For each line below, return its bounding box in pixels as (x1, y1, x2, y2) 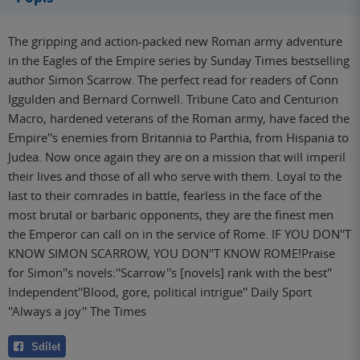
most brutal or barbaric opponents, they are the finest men (8, 206, 333, 223)
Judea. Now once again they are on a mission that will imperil (8, 148, 346, 165)
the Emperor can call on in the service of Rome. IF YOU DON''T (8, 225, 351, 242)
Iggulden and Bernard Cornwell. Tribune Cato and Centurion (8, 90, 338, 107)
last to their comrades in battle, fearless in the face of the (8, 186, 321, 203)
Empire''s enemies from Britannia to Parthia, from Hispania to (8, 129, 349, 145)
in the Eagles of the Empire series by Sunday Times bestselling (8, 51, 350, 68)
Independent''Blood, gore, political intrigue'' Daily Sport (8, 283, 312, 300)
